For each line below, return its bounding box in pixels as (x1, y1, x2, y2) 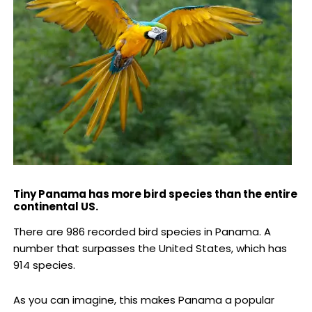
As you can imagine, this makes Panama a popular (13, 292, 274, 308)
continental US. (13, 199, 98, 214)
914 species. (13, 258, 75, 273)
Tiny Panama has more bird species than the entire (13, 187, 297, 202)
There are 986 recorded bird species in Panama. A (13, 224, 271, 240)
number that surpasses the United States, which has (13, 241, 287, 256)
